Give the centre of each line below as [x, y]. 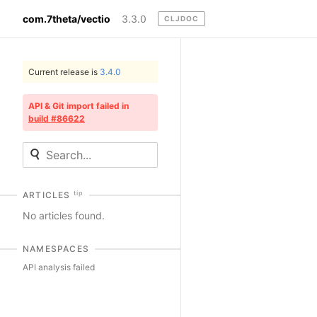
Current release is [64, 72]
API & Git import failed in [79, 106]
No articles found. [64, 216]
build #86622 [57, 119]
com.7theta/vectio [67, 18]
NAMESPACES [56, 249]
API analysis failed [59, 267]
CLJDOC [181, 19]
